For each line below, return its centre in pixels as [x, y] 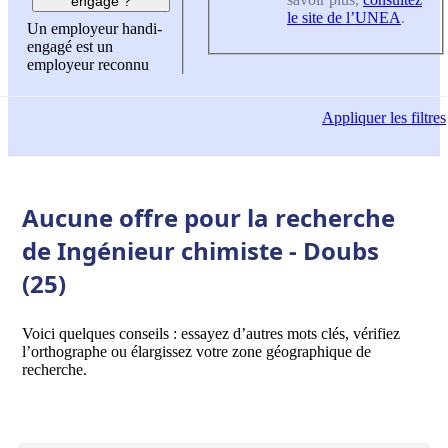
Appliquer [354, 118]
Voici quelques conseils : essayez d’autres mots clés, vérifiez [211, 333]
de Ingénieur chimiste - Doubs [200, 250]
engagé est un [70, 47]
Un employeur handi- [94, 29]
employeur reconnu [88, 65]
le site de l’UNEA [344, 17]
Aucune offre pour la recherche [208, 217]
